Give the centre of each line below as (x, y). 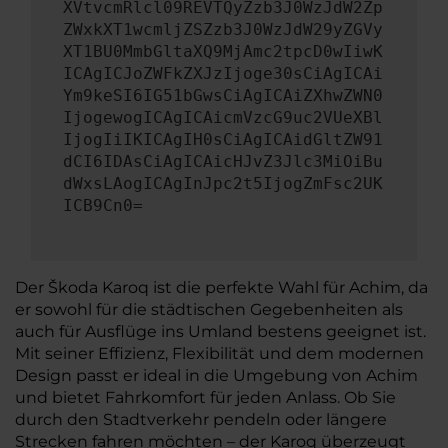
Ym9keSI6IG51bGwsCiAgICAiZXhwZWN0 (223, 95)
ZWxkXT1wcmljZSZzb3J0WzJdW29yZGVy (223, 29)
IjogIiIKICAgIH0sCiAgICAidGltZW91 (223, 139)
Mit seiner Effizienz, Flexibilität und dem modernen (219, 353)
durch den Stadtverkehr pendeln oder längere (201, 419)
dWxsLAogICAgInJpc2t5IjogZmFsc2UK (223, 183)
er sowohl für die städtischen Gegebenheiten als (209, 309)
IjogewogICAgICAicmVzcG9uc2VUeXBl (223, 117)
